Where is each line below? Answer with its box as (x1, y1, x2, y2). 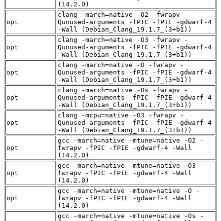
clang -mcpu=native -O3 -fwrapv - (58, 111, 184, 119)
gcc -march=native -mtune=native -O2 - (58, 136, 204, 144)
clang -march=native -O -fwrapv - (58, 61, 184, 69)
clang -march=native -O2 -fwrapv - (58, 10, 188, 18)
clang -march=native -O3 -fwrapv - (58, 36, 188, 43)
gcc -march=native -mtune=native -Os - (58, 212, 204, 220)
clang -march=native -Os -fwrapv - (58, 86, 188, 94)
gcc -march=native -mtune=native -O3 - (58, 161, 204, 169)
